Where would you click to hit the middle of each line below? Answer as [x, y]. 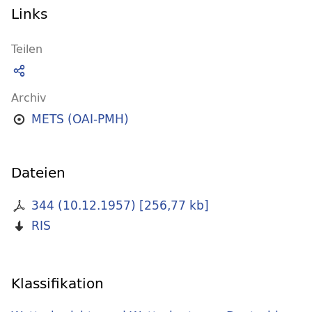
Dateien [38, 173]
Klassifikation [57, 283]
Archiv [29, 97]
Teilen [27, 48]
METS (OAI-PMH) [80, 119]
